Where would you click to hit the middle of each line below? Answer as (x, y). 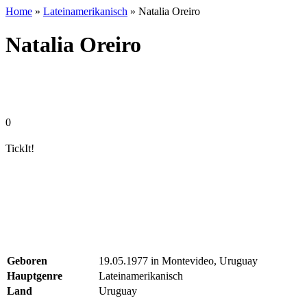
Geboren (27, 261)
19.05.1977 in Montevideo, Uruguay (178, 261)
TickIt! (20, 148)
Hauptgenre (35, 276)
